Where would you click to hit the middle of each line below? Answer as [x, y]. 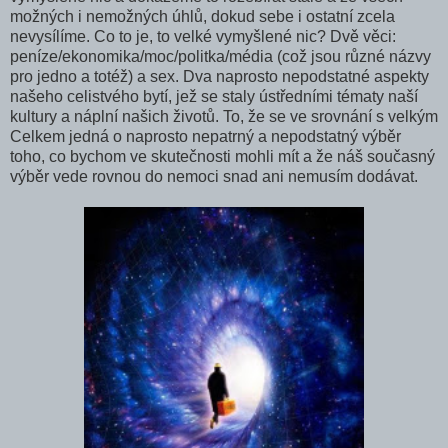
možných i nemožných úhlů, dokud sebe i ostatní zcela [202, 17]
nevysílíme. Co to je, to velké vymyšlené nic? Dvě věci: [203, 37]
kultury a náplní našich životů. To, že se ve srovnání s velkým [224, 117]
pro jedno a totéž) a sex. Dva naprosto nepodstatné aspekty [219, 77]
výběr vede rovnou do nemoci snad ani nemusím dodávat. [214, 177]
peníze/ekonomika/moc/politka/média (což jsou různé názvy [220, 57]
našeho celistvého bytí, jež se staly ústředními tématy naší [214, 97]
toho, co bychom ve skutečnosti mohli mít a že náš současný [222, 157]
